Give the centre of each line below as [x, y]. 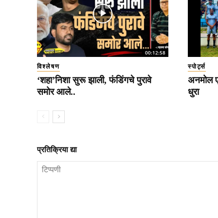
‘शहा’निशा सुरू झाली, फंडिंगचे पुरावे [94, 80]
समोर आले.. [56, 91]
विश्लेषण [48, 66]
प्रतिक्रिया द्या [57, 149]
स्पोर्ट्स [197, 66]
